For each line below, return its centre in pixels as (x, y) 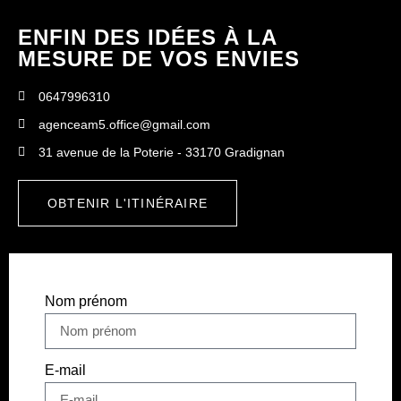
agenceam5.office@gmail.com (124, 124)
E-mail (65, 370)
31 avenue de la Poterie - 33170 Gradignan (161, 152)
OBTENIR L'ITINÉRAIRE (128, 203)
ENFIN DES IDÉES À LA (147, 37)
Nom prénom (86, 301)
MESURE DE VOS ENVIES (159, 58)
